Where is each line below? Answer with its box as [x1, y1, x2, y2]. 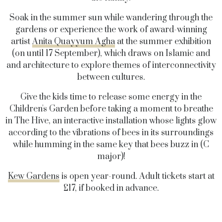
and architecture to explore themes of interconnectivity [6, 59, 216, 71]
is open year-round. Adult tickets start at [59, 170, 215, 182]
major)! [97, 151, 125, 162]
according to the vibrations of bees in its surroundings [8, 127, 214, 138]
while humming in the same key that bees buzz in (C [13, 139, 209, 150]
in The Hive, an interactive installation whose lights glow [5, 115, 217, 126]
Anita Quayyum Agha [32, 36, 115, 47]
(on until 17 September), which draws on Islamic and [12, 48, 210, 59]
